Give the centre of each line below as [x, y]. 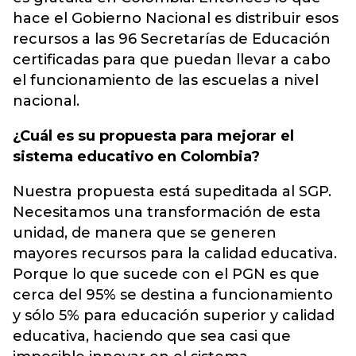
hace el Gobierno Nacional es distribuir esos [176, 18]
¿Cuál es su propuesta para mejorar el [153, 136]
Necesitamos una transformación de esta [167, 212]
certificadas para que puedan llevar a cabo [172, 60]
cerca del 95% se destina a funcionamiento [173, 295]
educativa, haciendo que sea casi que [152, 336]
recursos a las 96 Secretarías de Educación [172, 39]
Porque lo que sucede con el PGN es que [166, 274]
